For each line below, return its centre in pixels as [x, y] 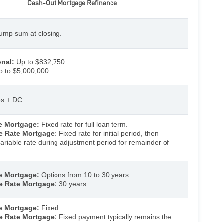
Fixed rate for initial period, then [108, 133]
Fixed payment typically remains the [114, 216]
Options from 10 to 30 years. [85, 175]
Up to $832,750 [40, 62]
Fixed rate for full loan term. [83, 124]
